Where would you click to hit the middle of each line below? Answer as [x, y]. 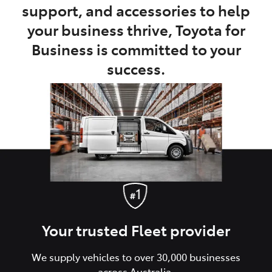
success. [136, 69]
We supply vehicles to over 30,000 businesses [136, 257]
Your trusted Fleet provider [136, 229]
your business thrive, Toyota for [136, 30]
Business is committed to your [136, 49]
